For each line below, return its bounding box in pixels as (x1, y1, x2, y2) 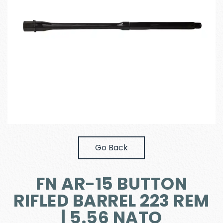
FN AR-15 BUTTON (35, 172, 188, 196)
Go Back (95, 142, 128, 153)
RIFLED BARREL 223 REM (13, 189, 210, 213)
